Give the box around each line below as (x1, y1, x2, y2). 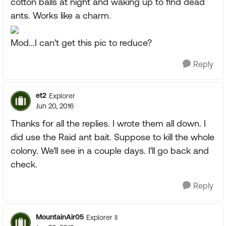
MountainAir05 (36, 213, 84, 221)
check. (11, 159, 37, 169)
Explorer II (86, 213, 118, 221)
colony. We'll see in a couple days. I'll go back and (11, 145, 209, 156)
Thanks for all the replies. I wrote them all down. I (11, 118, 206, 129)
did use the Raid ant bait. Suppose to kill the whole (11, 132, 214, 142)
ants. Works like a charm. (11, 10, 111, 21)
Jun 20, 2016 (36, 102, 74, 110)
